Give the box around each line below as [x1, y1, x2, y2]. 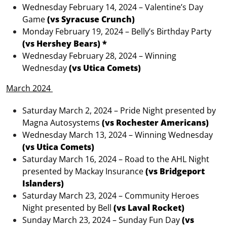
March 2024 [6, 83, 53, 94]
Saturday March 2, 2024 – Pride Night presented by [22, 105, 216, 117]
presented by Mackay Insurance [22, 166, 145, 177]
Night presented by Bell [22, 202, 113, 214]
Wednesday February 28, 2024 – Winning [22, 50, 176, 62]
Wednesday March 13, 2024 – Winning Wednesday [22, 129, 213, 141]
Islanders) [22, 178, 64, 190]
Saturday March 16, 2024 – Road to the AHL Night [22, 154, 209, 165]
